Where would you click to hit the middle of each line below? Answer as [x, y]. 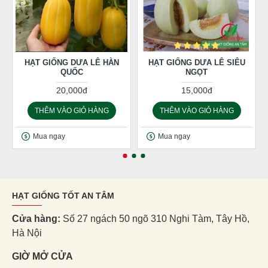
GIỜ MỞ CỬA [42, 256]
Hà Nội [27, 233]
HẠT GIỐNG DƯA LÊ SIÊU [197, 63]
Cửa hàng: [37, 219]
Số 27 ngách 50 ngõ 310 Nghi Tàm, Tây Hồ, [156, 219]
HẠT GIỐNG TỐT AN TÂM [63, 196]
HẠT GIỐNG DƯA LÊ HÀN [71, 63]
